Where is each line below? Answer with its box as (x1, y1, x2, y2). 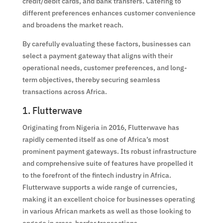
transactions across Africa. (22, 87, 107, 96)
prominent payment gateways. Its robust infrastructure (22, 146, 197, 156)
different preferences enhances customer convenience (22, 8, 196, 17)
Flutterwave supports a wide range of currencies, (22, 182, 177, 192)
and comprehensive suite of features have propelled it (22, 158, 193, 168)
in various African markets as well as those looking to (22, 206, 191, 216)
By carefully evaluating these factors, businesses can (22, 39, 191, 48)
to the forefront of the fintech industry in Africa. (22, 170, 171, 180)
